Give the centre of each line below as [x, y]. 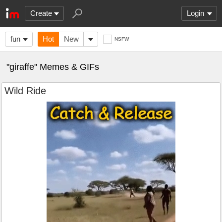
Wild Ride [25, 91]
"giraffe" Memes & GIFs [53, 67]
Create [41, 13]
